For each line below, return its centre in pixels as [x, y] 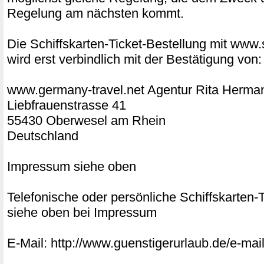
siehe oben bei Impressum [82, 212]
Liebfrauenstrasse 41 [67, 105]
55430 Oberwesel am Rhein [86, 121]
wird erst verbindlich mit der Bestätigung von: [134, 59]
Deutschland [43, 136]
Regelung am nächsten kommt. [95, 13]
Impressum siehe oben [72, 166]
